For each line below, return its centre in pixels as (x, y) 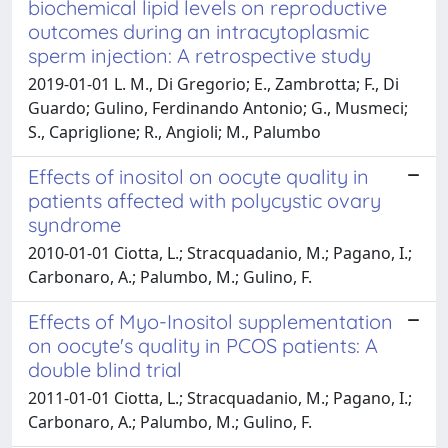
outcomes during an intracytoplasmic (198, 31)
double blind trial (105, 369)
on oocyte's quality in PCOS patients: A (203, 345)
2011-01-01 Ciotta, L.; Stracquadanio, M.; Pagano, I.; (220, 397)
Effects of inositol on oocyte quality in (198, 176)
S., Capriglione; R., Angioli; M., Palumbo (174, 131)
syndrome (74, 224)
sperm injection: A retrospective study (199, 55)
